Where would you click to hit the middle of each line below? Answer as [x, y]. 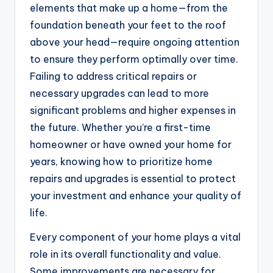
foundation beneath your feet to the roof [128, 25]
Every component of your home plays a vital [135, 237]
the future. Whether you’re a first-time [120, 128]
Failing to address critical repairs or [113, 76]
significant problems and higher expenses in [133, 111]
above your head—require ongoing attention [135, 42]
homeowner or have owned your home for [131, 145]
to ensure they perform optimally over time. [134, 59]
